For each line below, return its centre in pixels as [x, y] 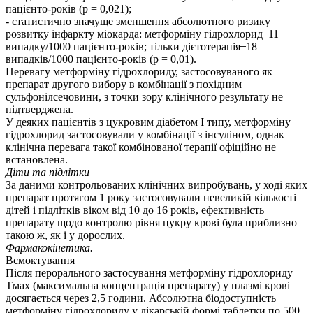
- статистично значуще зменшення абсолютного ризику [138, 22]
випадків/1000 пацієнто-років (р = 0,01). [101, 59]
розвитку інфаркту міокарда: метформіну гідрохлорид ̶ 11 [142, 34]
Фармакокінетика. [49, 248]
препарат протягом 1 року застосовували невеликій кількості [151, 198]
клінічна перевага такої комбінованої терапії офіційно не [141, 147]
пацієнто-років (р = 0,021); [68, 9]
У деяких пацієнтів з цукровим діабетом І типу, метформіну [148, 122]
